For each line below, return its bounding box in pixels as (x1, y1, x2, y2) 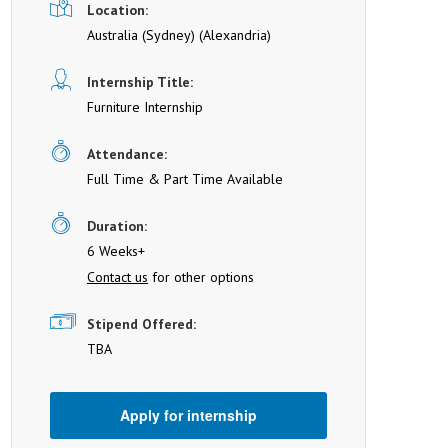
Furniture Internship (87, 97, 203, 116)
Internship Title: (87, 72, 193, 91)
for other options (148, 267, 254, 286)
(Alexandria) (195, 25, 271, 44)
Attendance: (87, 144, 167, 163)
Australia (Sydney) (87, 25, 195, 44)
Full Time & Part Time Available (87, 169, 283, 188)
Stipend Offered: (87, 314, 196, 333)
